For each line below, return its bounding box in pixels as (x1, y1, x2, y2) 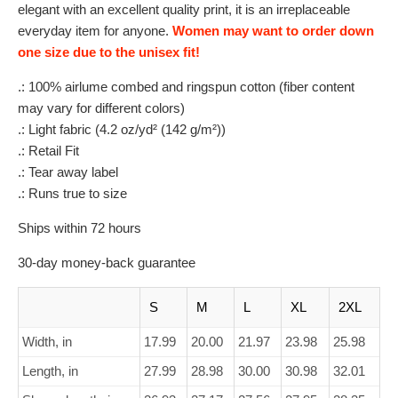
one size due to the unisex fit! (18, 44, 200, 60)
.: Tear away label (18, 164, 118, 179)
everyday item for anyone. (18, 23, 172, 38)
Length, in (22, 363, 78, 378)
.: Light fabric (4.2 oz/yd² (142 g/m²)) (18, 122, 226, 137)
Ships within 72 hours (18, 220, 141, 235)
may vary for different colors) (18, 100, 185, 115)
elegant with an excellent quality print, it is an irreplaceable (18, 2, 350, 17)
